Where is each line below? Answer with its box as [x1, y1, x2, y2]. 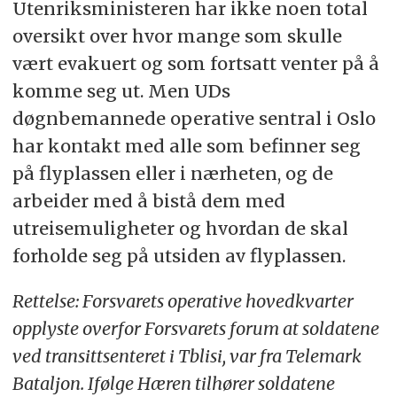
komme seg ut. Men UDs [12, 80, 230, 103]
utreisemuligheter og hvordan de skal [12, 217, 348, 240]
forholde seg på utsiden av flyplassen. [12, 245, 346, 268]
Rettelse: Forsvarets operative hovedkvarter [12, 289, 354, 312]
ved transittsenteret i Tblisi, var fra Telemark [12, 344, 362, 367]
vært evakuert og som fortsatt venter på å [12, 52, 379, 75]
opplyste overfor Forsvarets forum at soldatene [12, 316, 379, 339]
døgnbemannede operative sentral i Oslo [12, 107, 376, 130]
